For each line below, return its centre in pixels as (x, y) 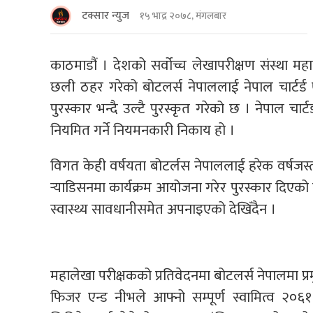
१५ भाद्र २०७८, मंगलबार (183, 16)
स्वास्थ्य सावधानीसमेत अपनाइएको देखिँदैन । (163, 209)
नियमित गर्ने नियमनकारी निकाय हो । (143, 130)
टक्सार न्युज (105, 15)
